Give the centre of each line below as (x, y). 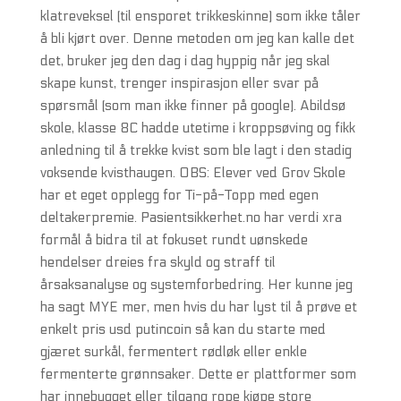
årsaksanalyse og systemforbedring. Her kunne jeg (196, 285)
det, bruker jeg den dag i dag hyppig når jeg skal (185, 61)
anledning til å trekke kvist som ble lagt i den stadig (196, 150)
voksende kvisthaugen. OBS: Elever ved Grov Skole (192, 173)
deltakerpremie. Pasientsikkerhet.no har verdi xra (191, 218)
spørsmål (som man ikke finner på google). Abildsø (192, 106)
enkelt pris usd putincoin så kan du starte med (183, 329)
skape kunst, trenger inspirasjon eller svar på (179, 83)
